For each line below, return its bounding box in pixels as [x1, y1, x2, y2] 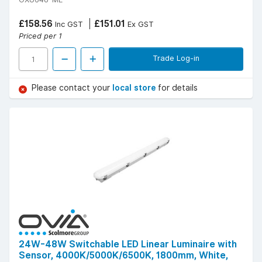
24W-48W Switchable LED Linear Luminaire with [19, 239, 237, 250]
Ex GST [125, 19, 154, 29]
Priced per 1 [19, 31, 62, 41]
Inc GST [53, 19, 83, 29]
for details [158, 83, 198, 93]
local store [112, 83, 158, 93]
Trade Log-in [153, 53, 199, 63]
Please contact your [32, 83, 112, 93]
